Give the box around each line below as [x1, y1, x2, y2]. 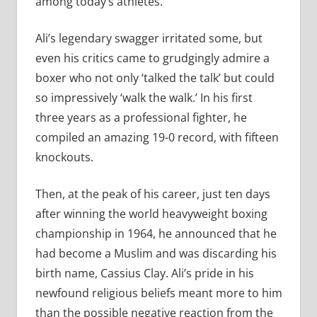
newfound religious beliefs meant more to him [35, 285, 282, 301]
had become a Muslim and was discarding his [35, 246, 277, 262]
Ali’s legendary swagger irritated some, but [35, 30, 263, 47]
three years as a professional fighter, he [35, 110, 247, 126]
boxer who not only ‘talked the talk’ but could [35, 70, 275, 86]
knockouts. [35, 149, 93, 166]
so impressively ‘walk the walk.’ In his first [35, 90, 253, 106]
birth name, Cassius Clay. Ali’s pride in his [35, 265, 254, 282]
